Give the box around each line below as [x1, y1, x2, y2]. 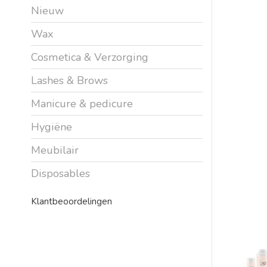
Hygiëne [31, 119, 72, 134]
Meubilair [31, 142, 79, 157]
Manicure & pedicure [31, 96, 133, 111]
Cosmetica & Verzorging [31, 49, 148, 64]
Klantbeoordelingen [31, 195, 112, 207]
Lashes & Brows [31, 73, 108, 88]
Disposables [31, 166, 90, 181]
